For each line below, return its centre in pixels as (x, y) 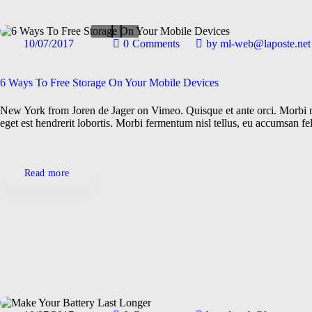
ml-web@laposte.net (264, 43)
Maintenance (168, 81)
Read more (47, 173)
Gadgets (108, 53)
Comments (156, 43)
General (176, 53)
